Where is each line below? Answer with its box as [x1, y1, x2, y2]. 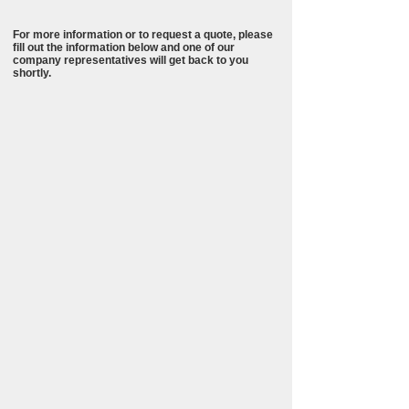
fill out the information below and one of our [13, 41, 235, 54]
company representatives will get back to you [13, 54, 248, 67]
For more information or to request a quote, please [13, 28, 273, 41]
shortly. [13, 67, 51, 79]
